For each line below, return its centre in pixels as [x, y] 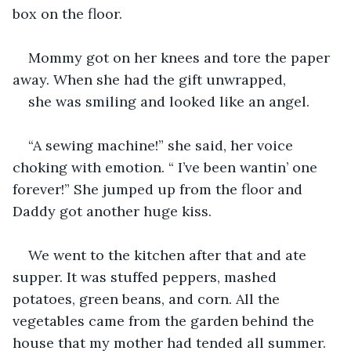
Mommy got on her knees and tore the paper [181, 57]
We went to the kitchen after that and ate [169, 255]
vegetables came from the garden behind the [165, 320]
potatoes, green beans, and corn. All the [148, 299]
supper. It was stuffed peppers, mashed [147, 277]
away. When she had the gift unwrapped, [151, 79]
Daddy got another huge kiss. [112, 211]
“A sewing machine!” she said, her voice [163, 145]
